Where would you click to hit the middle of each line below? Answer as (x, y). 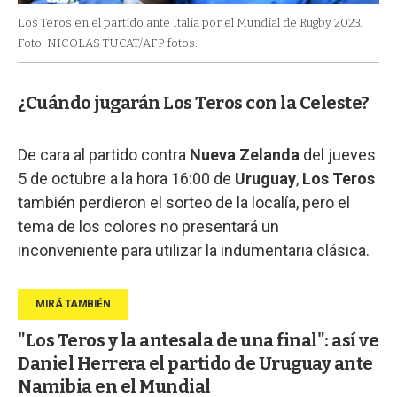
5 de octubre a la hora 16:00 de (126, 178)
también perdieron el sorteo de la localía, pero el (184, 202)
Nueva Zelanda (245, 154)
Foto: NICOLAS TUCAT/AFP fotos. (108, 43)
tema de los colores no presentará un (148, 226)
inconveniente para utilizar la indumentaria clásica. (194, 250)
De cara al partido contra (104, 154)
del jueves (338, 154)
